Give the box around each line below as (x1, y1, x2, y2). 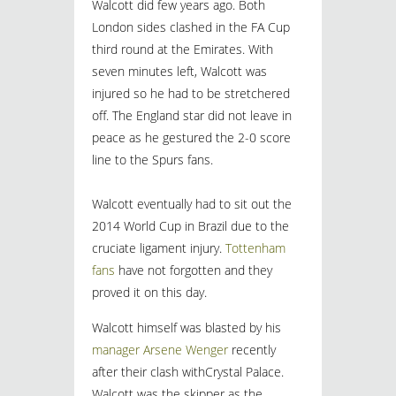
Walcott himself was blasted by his (92, 319, 281, 336)
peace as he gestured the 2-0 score (92, 129, 291, 146)
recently (228, 341, 276, 358)
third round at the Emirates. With (92, 41, 273, 57)
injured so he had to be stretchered (92, 85, 290, 102)
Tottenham (225, 240, 286, 256)
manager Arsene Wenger (92, 341, 228, 358)
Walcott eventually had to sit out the (92, 195, 292, 212)
